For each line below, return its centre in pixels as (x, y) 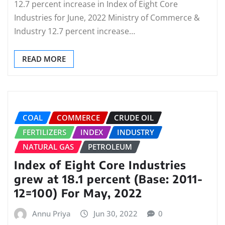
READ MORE (44, 59)
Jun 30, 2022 (116, 214)
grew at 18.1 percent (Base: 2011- (108, 179)
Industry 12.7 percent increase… (75, 31)
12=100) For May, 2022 (78, 193)
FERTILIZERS (44, 132)
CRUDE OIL (134, 117)
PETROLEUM (110, 146)
